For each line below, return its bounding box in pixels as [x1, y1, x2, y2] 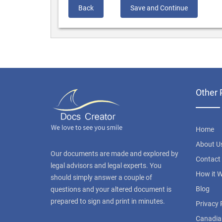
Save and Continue [130, 4, 188, 12]
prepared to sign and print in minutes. [51, 197, 165, 205]
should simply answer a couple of [51, 173, 152, 181]
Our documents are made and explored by [51, 150, 178, 158]
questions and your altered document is [51, 185, 171, 193]
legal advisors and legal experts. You [51, 162, 162, 169]
